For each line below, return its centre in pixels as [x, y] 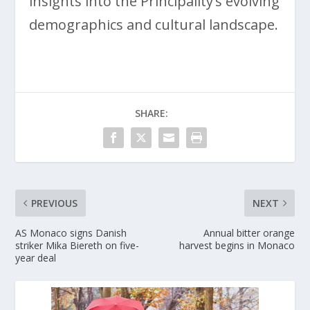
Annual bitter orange [249, 232]
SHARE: [152, 113]
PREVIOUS [55, 203]
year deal [36, 257]
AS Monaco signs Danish [71, 232]
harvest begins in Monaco [237, 245]
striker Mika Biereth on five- [77, 245]
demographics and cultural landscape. [154, 24]
